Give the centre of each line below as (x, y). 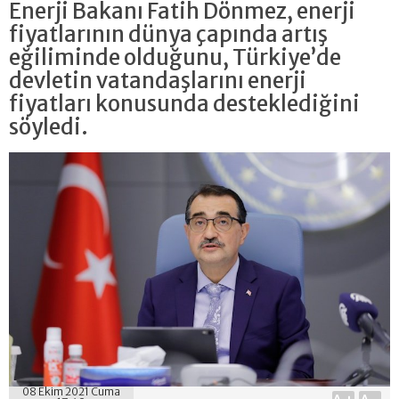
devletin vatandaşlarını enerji (158, 81)
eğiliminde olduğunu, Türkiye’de (175, 57)
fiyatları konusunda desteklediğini (184, 104)
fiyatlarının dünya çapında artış (168, 34)
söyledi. (50, 127)
